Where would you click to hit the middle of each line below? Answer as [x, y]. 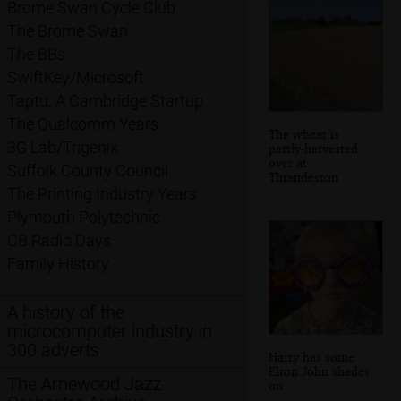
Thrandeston [303, 176]
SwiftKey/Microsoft [76, 78]
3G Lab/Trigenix [63, 148]
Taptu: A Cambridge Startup [105, 101]
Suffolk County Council [88, 171]
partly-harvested [313, 148]
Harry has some [311, 356]
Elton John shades [319, 371]
